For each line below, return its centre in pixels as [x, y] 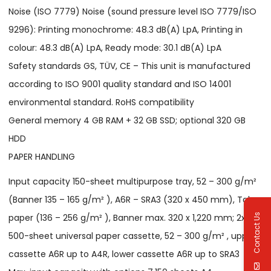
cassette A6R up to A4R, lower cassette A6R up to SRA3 [124, 254]
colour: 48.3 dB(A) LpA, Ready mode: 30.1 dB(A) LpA [115, 47]
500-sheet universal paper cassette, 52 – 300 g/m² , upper [132, 236]
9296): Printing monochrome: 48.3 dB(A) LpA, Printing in [126, 29]
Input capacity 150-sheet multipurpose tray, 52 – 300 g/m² [133, 182]
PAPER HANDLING [42, 156]
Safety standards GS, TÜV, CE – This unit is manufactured [130, 66]
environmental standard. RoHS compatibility [102, 102]
